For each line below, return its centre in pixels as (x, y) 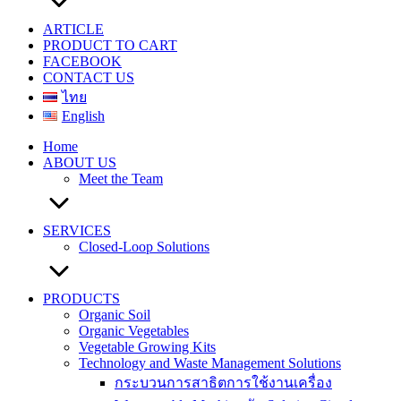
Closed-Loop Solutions (144, 247)
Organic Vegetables (134, 331)
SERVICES (77, 230)
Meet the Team (121, 179)
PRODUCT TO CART (110, 45)
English (83, 116)
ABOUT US (80, 162)
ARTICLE (73, 29)
